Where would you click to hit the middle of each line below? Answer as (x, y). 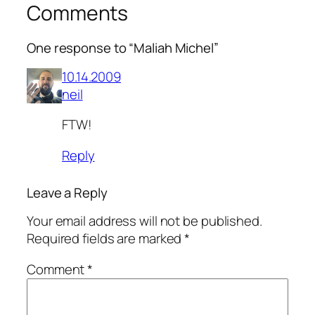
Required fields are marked (106, 239)
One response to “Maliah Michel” (123, 48)
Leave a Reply (67, 192)
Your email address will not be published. (144, 221)
